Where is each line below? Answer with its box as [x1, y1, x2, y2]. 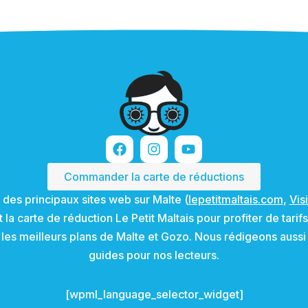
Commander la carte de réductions [64, 170, 244, 184]
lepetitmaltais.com [188, 192, 283, 206]
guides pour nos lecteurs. [89, 248, 219, 262]
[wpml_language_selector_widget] [65, 287, 243, 301]
